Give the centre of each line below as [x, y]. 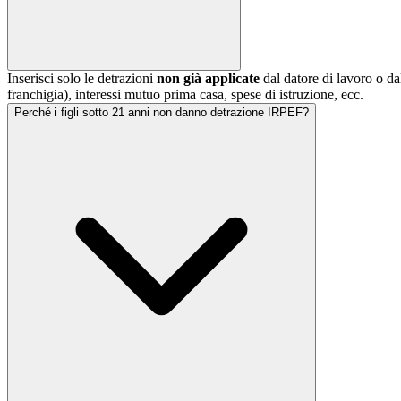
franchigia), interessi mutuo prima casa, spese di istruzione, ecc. [185, 95]
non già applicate [208, 79]
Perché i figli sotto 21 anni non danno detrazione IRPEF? [162, 113]
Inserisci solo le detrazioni [82, 79]
